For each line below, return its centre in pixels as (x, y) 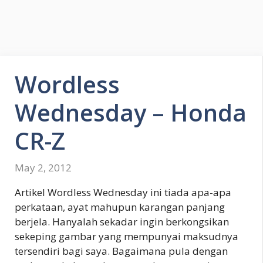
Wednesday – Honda (131, 112)
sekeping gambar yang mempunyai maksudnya (127, 236)
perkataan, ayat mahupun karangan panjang (120, 207)
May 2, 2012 (43, 167)
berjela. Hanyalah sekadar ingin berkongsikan (122, 221)
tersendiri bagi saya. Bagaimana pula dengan (121, 251)
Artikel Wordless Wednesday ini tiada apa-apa (123, 192)
